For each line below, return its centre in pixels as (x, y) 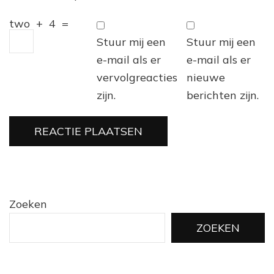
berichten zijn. (223, 95)
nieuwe (206, 78)
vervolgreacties (137, 78)
